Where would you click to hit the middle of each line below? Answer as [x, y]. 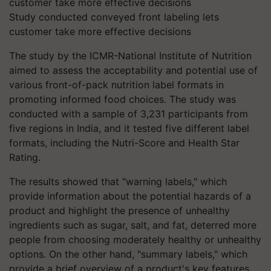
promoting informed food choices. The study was [122, 99]
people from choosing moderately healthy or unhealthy [135, 240]
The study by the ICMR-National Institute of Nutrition [130, 56]
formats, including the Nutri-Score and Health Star [124, 143]
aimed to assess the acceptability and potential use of [133, 70]
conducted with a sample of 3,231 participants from [129, 114]
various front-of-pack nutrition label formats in [116, 85]
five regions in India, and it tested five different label [129, 128]
